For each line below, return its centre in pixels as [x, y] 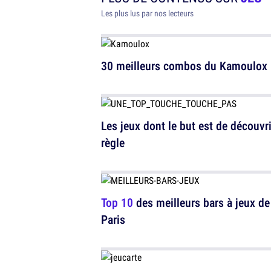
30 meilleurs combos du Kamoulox [184, 66]
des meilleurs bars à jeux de [201, 202]
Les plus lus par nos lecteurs [147, 13]
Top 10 [117, 202]
